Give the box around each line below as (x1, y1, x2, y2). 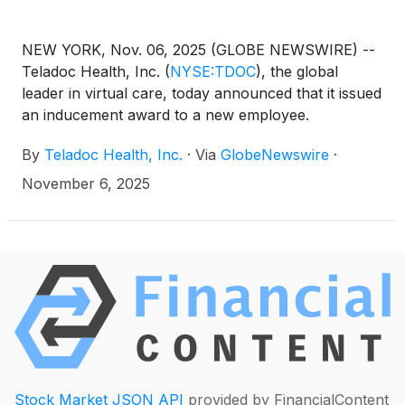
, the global (261, 61, 338, 80)
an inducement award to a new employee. (22, 105, 309, 124)
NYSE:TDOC (170, 61, 256, 80)
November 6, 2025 (22, 174, 150, 193)
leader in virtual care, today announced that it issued (22, 83, 381, 102)
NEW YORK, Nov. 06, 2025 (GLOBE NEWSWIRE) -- (22, 40, 375, 59)
